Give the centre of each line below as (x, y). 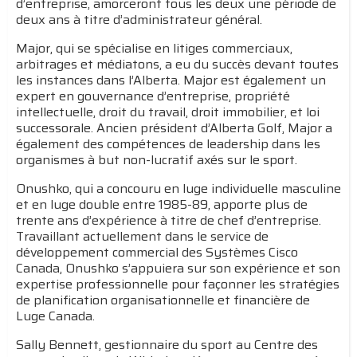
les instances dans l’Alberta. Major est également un (171, 80)
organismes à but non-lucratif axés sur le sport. (157, 160)
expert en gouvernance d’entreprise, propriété (153, 96)
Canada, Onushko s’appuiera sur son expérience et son (178, 269)
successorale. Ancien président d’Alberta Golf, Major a (174, 128)
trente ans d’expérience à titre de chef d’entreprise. (169, 221)
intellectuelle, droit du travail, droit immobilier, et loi (168, 112)
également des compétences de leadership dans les (168, 144)
